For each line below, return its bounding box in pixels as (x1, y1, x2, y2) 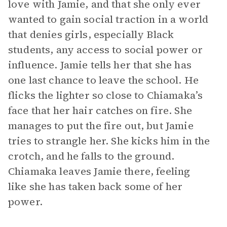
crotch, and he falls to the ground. (8, 149, 175, 163)
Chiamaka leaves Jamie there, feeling (8, 164, 191, 178)
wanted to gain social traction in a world (8, 12, 209, 26)
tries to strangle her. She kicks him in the (8, 134, 210, 148)
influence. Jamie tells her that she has (8, 58, 192, 72)
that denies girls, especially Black (8, 27, 174, 42)
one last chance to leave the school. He (8, 73, 199, 87)
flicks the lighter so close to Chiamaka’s (8, 88, 203, 102)
